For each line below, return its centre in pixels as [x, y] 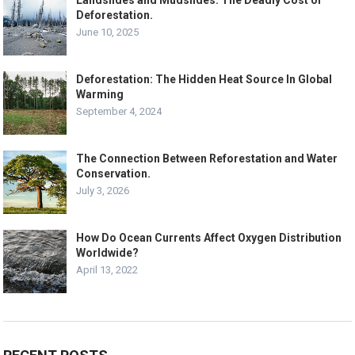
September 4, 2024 [119, 111]
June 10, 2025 [108, 32]
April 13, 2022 [107, 269]
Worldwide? [108, 252]
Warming [100, 94]
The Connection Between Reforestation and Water [207, 158]
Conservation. [114, 173]
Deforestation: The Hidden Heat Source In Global [204, 79]
